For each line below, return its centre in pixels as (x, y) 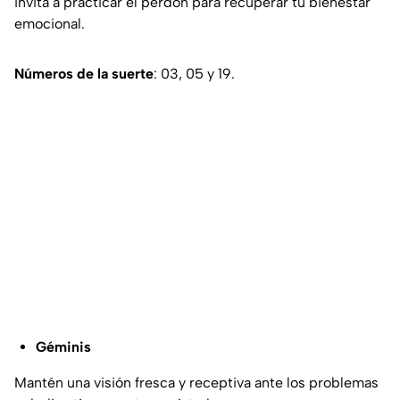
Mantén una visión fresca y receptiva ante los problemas (196, 382)
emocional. (50, 23)
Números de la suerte (84, 73)
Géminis (63, 346)
